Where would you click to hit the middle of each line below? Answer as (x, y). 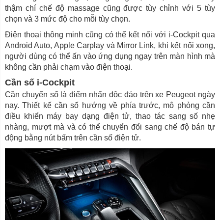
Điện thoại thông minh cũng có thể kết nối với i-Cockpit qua (110, 35)
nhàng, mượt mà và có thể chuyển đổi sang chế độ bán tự (110, 127)
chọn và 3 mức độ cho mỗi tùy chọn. (68, 19)
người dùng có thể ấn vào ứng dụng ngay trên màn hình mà (110, 56)
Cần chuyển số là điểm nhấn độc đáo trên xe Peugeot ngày (110, 95)
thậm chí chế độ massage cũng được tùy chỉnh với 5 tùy (110, 8)
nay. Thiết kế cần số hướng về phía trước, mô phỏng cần (110, 106)
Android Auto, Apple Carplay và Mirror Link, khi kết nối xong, (110, 46)
